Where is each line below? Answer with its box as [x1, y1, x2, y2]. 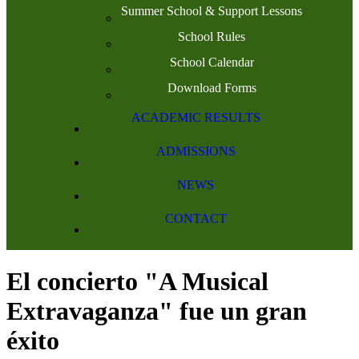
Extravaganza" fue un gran [6, 296, 307, 326]
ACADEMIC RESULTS [131, 111, 260, 124]
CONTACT [164, 212, 227, 225]
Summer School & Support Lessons [121, 4, 302, 18]
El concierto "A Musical [6, 267, 268, 296]
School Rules [178, 30, 245, 43]
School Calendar [169, 55, 254, 69]
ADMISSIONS [155, 144, 236, 158]
